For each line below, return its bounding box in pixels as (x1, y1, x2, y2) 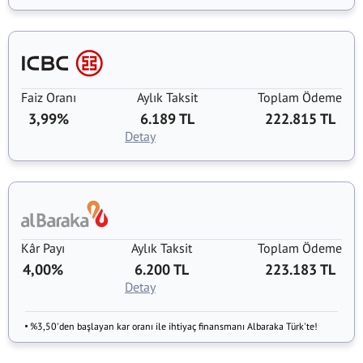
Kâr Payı (21, 240, 65, 256)
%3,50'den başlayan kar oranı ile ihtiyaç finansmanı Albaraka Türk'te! (30, 320, 318, 332)
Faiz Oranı (21, 89, 76, 105)
